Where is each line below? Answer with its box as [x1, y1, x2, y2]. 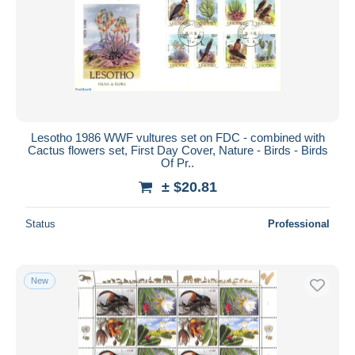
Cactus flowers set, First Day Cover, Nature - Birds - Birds [27, 143, 328, 157]
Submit [159, 19, 196, 33]
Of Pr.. [161, 155, 194, 170]
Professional [268, 217, 330, 230]
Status [25, 217, 55, 230]
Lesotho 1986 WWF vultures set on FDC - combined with [30, 130, 325, 144]
